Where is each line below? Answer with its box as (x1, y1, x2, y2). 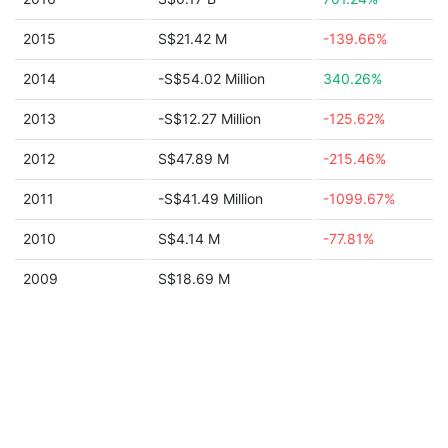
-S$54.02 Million (158, 70, 265, 87)
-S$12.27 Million (158, 110, 261, 127)
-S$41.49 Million (158, 190, 263, 207)
